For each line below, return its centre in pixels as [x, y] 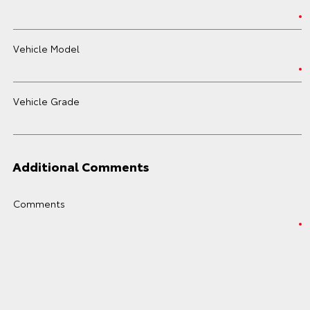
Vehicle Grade [46, 101]
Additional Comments [81, 166]
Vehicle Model [46, 48]
